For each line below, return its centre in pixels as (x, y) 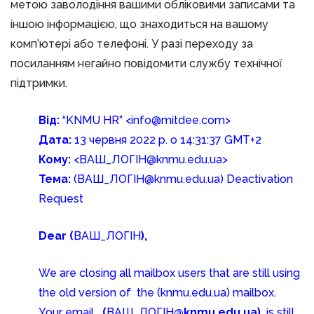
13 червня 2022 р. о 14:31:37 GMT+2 (166, 140)
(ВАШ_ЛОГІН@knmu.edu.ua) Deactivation (182, 179)
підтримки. (39, 83)
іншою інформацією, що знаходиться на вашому (139, 24)
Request (61, 199)
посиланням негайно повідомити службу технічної (146, 63)
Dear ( (56, 236)
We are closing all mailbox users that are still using (169, 273)
